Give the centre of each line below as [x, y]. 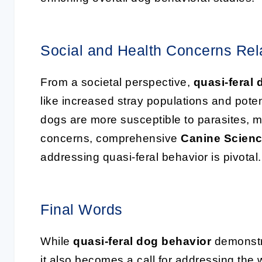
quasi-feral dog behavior [142, 241]
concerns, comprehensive [111, 138]
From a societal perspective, [117, 82]
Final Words [82, 209]
